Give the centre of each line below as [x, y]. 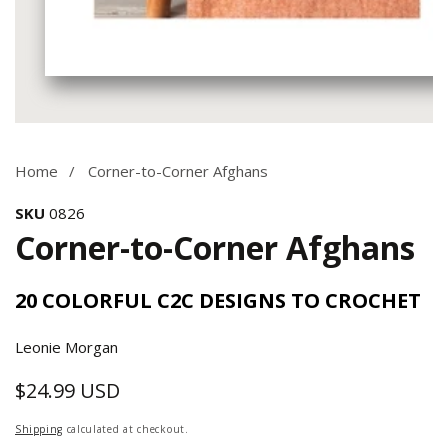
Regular [110, 390]
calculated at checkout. [125, 429]
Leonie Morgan [66, 347]
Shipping [39, 429]
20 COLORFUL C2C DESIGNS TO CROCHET [218, 300]
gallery [37, 162]
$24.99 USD [67, 390]
